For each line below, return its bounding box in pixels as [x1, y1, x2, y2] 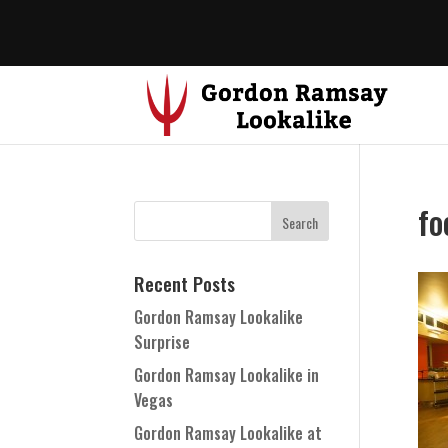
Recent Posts [134, 269, 236, 297]
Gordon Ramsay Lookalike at [134, 421, 323, 445]
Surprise [134, 330, 191, 354]
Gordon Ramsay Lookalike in [134, 363, 320, 387]
